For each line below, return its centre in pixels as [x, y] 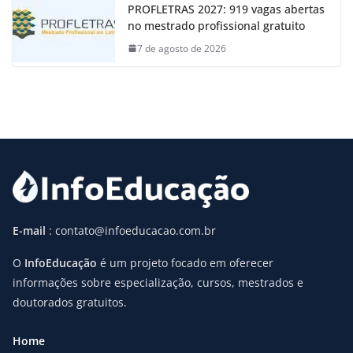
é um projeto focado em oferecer [185, 263]
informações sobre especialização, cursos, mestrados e [158, 283]
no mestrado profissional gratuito [216, 25]
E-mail [31, 231]
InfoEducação [61, 263]
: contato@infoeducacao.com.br [132, 231]
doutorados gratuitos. [70, 303]
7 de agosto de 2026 [182, 48]
